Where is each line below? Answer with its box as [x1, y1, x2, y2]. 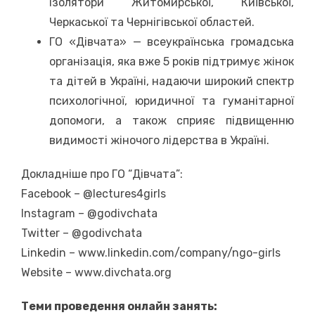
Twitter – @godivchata [21, 226, 142, 240]
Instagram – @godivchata [21, 206, 157, 220]
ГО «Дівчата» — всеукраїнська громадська [49, 34, 294, 49]
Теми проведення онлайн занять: [21, 299, 217, 313]
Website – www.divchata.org [21, 265, 172, 279]
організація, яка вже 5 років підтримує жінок [49, 54, 294, 68]
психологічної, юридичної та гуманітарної [49, 94, 294, 108]
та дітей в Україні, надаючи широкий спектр [49, 74, 294, 88]
